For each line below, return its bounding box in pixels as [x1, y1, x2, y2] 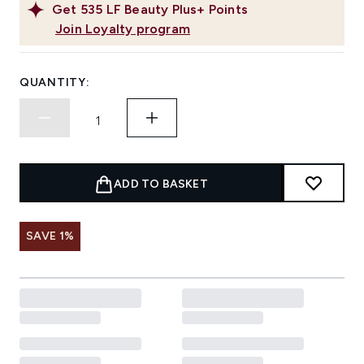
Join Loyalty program [55, 21, 190, 37]
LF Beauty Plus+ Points [106, 2, 249, 18]
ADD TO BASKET [114, 177, 208, 192]
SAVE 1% [26, 229, 75, 244]
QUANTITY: [19, 76, 90, 90]
